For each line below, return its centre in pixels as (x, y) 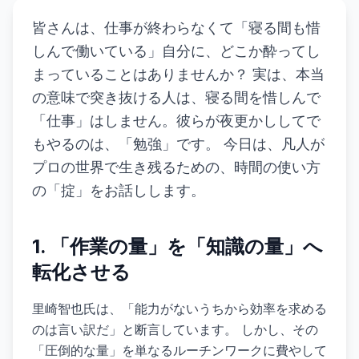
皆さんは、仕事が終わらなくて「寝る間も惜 (176, 28)
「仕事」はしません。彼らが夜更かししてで (176, 121)
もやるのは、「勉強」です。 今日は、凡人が (178, 144)
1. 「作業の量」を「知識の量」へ (177, 246)
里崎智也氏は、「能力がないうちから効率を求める (179, 309)
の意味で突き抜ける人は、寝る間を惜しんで (176, 97)
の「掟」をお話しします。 (119, 190)
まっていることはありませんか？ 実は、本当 (178, 74)
